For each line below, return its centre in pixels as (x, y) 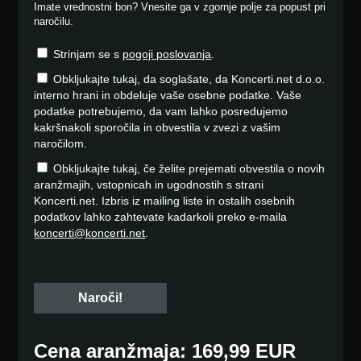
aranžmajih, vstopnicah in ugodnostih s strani (149, 185)
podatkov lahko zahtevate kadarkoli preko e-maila (161, 217)
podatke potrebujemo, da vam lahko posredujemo (161, 112)
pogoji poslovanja (167, 54)
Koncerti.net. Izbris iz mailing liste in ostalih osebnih (165, 201)
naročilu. (54, 22)
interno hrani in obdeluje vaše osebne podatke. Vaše (168, 95)
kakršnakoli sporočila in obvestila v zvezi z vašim (158, 128)
